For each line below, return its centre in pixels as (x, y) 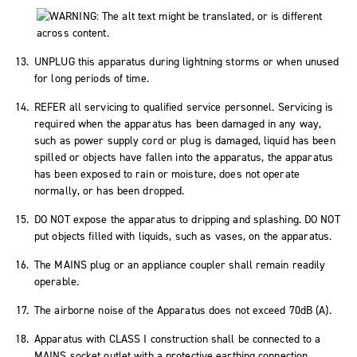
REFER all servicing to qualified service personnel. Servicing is (184, 107)
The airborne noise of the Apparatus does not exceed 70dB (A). (183, 310)
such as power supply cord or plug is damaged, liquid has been (185, 140)
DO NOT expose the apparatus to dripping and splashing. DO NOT (187, 219)
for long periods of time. (92, 78)
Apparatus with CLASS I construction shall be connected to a (178, 339)
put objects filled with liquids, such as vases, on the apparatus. (183, 236)
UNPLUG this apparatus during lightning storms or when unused (187, 61)
